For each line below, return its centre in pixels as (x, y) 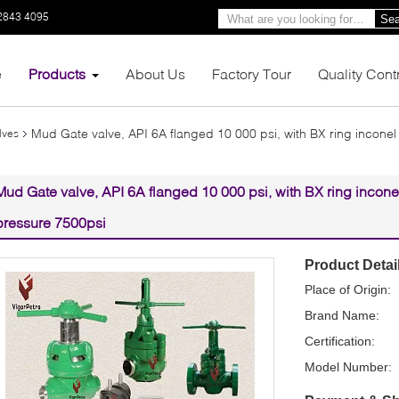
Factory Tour (252, 73)
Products (57, 73)
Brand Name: (342, 315)
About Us (155, 73)
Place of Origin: (348, 289)
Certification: (340, 341)
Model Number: (348, 366)
